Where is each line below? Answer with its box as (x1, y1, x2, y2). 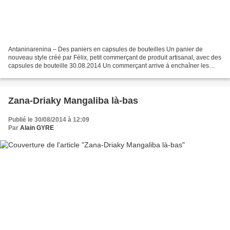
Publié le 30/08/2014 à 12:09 (8, 116, 89, 124)
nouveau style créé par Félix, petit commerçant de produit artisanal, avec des (8, 54, 221, 62)
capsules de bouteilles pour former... (8, 70, 109, 78)
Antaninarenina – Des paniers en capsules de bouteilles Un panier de (8, 46, 203, 53)
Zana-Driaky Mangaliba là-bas (8, 95, 138, 106)
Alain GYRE (20, 124, 54, 132)
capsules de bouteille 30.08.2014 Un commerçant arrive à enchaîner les (8, 62, 209, 70)
